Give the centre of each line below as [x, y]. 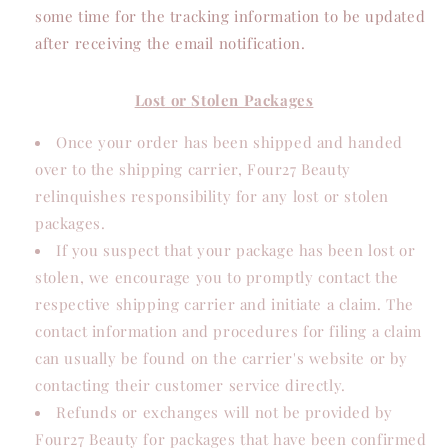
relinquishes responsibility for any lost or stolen [212, 196]
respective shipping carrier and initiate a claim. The [224, 304]
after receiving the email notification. [170, 43]
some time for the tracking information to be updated [230, 16]
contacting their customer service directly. [190, 385]
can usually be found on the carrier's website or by [221, 358]
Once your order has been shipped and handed [229, 142]
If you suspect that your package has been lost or [236, 250]
